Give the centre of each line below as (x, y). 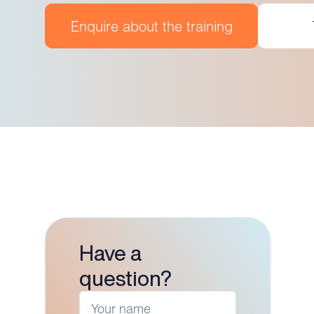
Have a (110, 253)
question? (125, 278)
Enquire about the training (151, 26)
